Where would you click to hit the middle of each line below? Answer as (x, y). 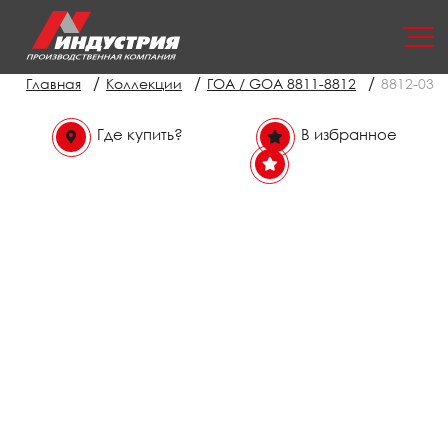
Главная (53, 83)
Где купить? (140, 134)
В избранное (349, 134)
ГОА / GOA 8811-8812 (281, 83)
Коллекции (144, 83)
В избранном (349, 162)
